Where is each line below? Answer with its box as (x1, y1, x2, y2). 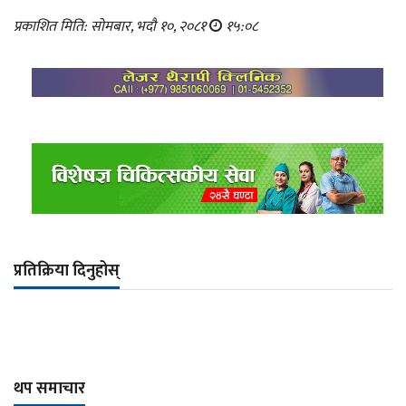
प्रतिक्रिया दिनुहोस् (14, 256, 120, 285)
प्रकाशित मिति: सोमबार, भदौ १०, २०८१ (14, 14, 209, 39)
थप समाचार (14, 374, 85, 402)
